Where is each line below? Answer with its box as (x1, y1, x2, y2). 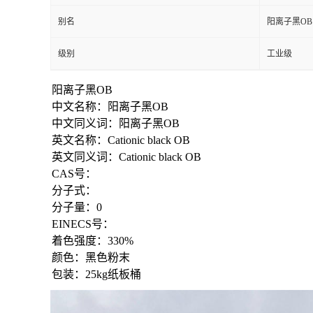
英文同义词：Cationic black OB (52, 150, 201, 163)
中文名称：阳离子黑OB (52, 100, 168, 112)
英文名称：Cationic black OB (52, 133, 190, 146)
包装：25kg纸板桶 (52, 268, 141, 280)
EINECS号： (52, 217, 114, 230)
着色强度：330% (52, 234, 133, 247)
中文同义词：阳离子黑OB (52, 117, 180, 129)
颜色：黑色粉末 (52, 251, 130, 263)
